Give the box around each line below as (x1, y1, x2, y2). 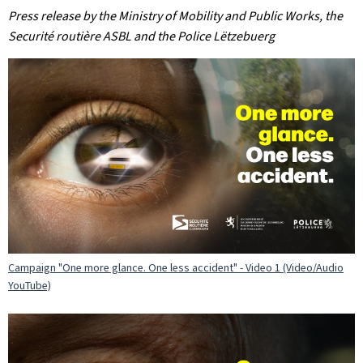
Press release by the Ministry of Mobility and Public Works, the (8, 7, 343, 24)
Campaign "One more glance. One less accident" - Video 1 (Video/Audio (8, 260, 344, 276)
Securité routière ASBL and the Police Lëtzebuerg (8, 28, 277, 45)
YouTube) (8, 278, 51, 294)
